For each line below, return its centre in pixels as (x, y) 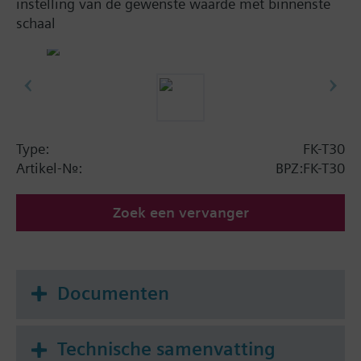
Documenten (113, 293)
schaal (36, 23)
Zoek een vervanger (180, 212)
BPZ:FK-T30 (310, 168)
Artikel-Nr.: (49, 168)
